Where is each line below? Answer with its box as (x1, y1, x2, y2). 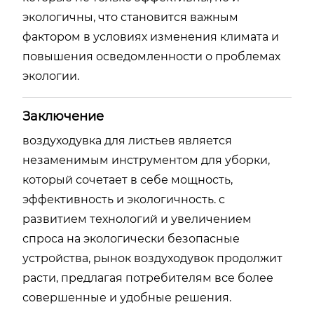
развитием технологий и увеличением (22, 212, 252, 226)
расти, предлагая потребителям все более (22, 271, 273, 285)
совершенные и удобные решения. (22, 291, 231, 304)
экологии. (22, 69, 79, 83)
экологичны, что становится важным (22, 11, 238, 24)
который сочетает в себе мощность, (22, 173, 233, 186)
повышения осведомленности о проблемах (22, 50, 280, 63)
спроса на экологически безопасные (22, 232, 240, 245)
